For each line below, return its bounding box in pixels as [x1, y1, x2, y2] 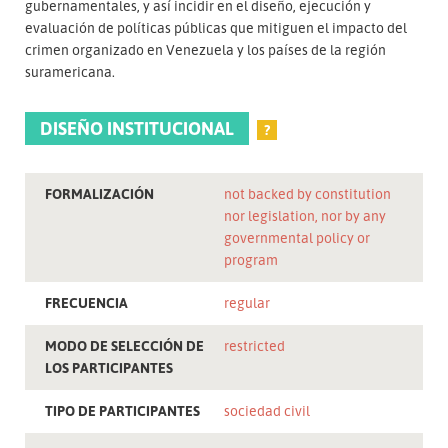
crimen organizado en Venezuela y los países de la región [25, 40, 386, 58]
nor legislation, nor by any [224, 207, 386, 225]
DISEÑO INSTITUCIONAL [40, 116, 234, 139]
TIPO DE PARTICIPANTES [45, 402, 200, 420]
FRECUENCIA [45, 294, 128, 312]
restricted [224, 337, 288, 355]
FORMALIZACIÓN [45, 185, 154, 203]
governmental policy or [224, 229, 370, 247]
